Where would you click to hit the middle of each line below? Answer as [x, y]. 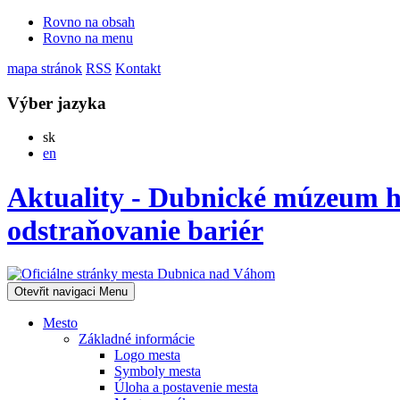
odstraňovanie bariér [135, 230]
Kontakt [138, 68]
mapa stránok [45, 68]
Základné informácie [137, 339]
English [77, 153]
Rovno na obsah [89, 22]
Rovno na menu [88, 38]
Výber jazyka [57, 103]
